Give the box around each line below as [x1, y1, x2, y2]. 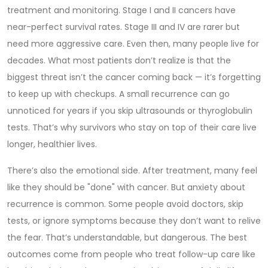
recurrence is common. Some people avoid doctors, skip [7, 198, 243, 210]
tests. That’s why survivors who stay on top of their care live [7, 121, 257, 133]
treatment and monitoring [7, 4, 118, 16]
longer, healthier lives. [7, 138, 97, 150]
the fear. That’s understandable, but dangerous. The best [7, 232, 247, 243]
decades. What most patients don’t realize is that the [7, 54, 231, 66]
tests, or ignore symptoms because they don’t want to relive [7, 215, 261, 227]
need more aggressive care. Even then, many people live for [7, 38, 259, 50]
